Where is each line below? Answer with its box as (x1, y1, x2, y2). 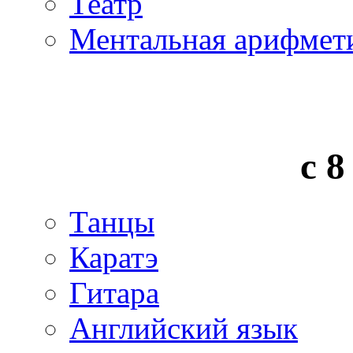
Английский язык (69, 311, 298, 346)
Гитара (69, 276, 159, 310)
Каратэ (69, 240, 158, 275)
